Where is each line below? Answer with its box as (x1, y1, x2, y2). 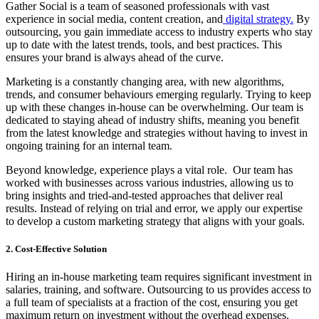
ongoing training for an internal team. (6, 139, 172, 152)
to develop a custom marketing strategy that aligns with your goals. (6, 214, 305, 227)
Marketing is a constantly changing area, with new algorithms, (6, 75, 284, 88)
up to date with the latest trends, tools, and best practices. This (6, 38, 282, 51)
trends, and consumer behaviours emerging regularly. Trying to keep (6, 88, 311, 100)
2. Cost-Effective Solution (6, 243, 107, 254)
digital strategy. (223, 12, 293, 25)
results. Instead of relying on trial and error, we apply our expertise (6, 202, 303, 214)
